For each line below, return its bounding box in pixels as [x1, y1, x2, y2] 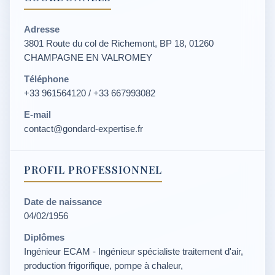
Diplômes [24, 232, 64, 242]
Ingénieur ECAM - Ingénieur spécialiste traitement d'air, [24, 246, 243, 257]
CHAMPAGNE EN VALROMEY [24, 52, 152, 63]
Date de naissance [24, 196, 102, 207]
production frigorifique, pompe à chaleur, [24, 260, 183, 271]
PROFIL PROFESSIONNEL [24, 163, 163, 176]
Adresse [24, 24, 60, 34]
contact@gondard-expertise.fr [24, 123, 143, 134]
